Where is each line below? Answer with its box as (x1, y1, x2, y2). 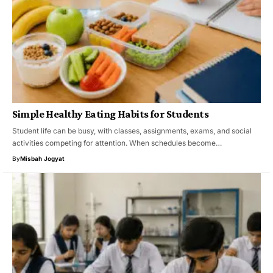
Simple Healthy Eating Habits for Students (12, 107, 209, 120)
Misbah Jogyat (20, 154, 65, 162)
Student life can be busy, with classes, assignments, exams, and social (12, 126, 252, 135)
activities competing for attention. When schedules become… (12, 138, 222, 147)
